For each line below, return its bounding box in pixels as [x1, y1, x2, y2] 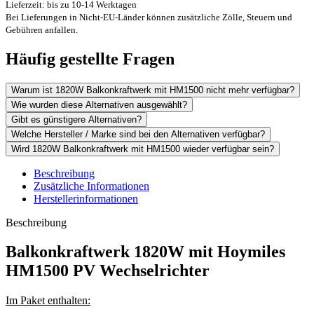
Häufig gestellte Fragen [6, 49, 175, 68]
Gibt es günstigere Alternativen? [11, 114, 142, 125]
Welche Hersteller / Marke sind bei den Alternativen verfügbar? [11, 128, 265, 139]
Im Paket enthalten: [6, 294, 90, 307]
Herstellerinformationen [34, 192, 138, 205]
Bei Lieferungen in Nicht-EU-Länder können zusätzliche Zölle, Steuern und [6, 11, 292, 22]
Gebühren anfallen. [6, 24, 78, 35]
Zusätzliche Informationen [34, 179, 149, 192]
